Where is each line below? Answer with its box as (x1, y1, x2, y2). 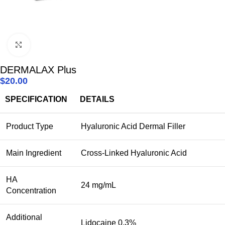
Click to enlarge (30, 40, 84, 49)
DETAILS (80, 94, 115, 103)
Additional (6, 212, 42, 221)
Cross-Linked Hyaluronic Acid (81, 148, 187, 157)
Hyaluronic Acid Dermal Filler (81, 122, 185, 131)
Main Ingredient (6, 148, 61, 157)
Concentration (6, 186, 56, 195)
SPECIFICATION (5, 94, 67, 103)
